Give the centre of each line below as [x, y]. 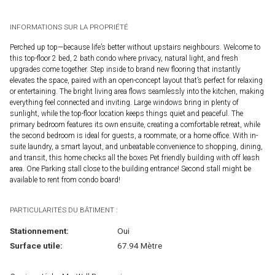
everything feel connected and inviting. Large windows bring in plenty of [124, 103]
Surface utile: [36, 246]
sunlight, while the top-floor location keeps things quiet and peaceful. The [126, 114]
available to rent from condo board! [65, 180]
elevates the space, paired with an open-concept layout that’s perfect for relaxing [136, 81]
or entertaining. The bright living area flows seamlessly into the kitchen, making [137, 92]
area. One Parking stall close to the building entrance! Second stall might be [130, 169]
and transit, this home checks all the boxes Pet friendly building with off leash [135, 158]
